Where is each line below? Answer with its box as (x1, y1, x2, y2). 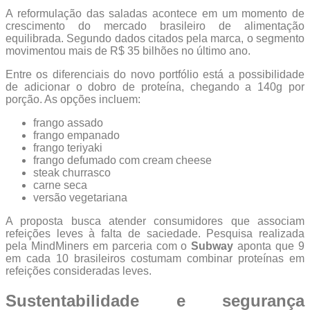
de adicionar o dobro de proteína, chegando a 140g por (6, 80, 304, 93)
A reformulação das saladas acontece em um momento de (6, 7, 304, 19)
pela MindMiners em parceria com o (6, 239, 192, 252)
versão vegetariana (33, 191, 127, 203)
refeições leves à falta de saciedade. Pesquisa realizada (6, 227, 304, 239)
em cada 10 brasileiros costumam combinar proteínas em (6, 252, 304, 264)
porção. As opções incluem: (6, 93, 140, 105)
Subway (191, 239, 234, 252)
